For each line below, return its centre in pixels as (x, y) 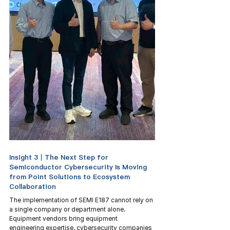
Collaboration (33, 186)
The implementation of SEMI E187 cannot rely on (82, 200)
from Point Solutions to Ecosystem (71, 177)
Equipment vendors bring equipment (64, 218)
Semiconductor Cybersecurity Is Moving (79, 167)
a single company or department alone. (68, 209)
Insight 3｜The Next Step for (60, 157)
